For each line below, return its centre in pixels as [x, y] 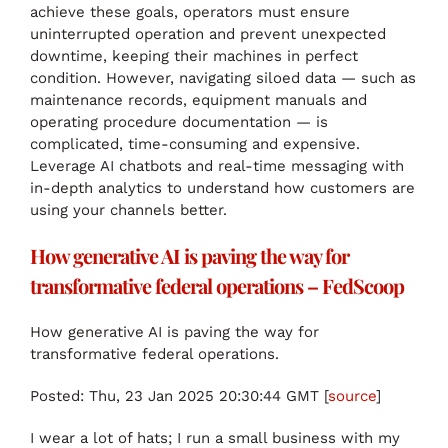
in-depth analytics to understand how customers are [222, 187]
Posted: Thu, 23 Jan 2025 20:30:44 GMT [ [179, 395]
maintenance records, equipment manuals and [198, 99]
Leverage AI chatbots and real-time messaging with [217, 165]
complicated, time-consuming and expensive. [195, 143]
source [352, 395]
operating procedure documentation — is [179, 121]
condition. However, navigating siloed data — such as [223, 77]
